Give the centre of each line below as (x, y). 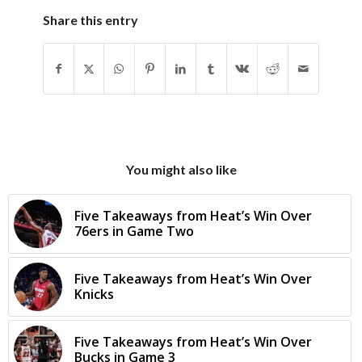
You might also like (181, 170)
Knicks (94, 295)
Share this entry (90, 20)
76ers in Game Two (134, 232)
